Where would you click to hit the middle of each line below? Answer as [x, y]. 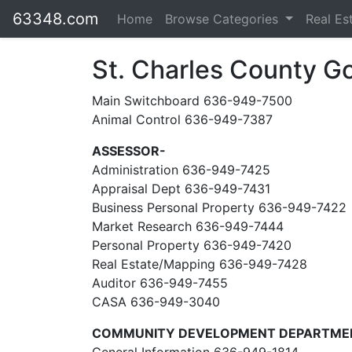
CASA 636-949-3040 [156, 302]
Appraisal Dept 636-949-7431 [181, 189]
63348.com [55, 19]
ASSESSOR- [129, 151]
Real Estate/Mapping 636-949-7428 [200, 264]
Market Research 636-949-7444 [188, 226]
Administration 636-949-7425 [181, 170]
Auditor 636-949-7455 [160, 283]
